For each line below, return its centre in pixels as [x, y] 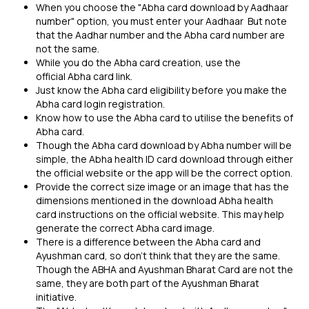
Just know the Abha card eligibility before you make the [161, 90]
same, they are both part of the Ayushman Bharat [148, 283]
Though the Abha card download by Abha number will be [164, 145]
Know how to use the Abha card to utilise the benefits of [165, 118]
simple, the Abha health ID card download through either [165, 159]
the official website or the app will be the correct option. [165, 173]
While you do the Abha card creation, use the [138, 62]
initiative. [57, 297]
